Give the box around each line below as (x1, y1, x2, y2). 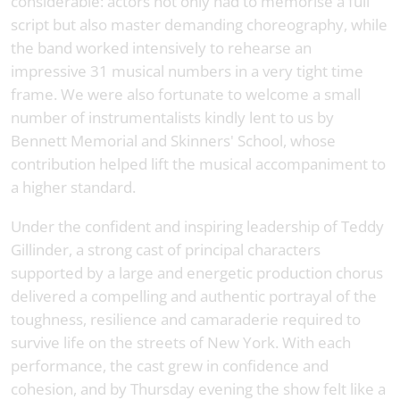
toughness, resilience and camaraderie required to (11, 308, 361, 329)
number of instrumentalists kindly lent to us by (11, 106, 334, 128)
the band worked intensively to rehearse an (11, 37, 312, 58)
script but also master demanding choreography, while (11, 13, 387, 35)
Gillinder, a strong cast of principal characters (11, 238, 321, 260)
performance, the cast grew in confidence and (11, 354, 329, 376)
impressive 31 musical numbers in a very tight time (11, 60, 363, 81)
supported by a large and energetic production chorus (11, 262, 383, 283)
